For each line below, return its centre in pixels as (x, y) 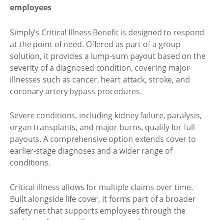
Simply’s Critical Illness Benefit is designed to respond (107, 32)
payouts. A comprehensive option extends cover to (103, 139)
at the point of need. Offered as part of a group (96, 44)
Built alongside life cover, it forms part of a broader (103, 199)
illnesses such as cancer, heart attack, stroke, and (100, 79)
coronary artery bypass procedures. (76, 91)
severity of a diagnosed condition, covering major (100, 68)
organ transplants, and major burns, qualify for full (102, 127)
